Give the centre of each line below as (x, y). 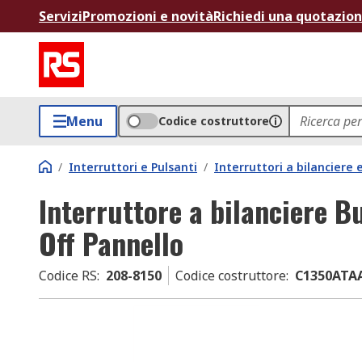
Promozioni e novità (148, 16)
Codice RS (68, 276)
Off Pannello (111, 243)
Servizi (61, 16)
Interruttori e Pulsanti (133, 167)
